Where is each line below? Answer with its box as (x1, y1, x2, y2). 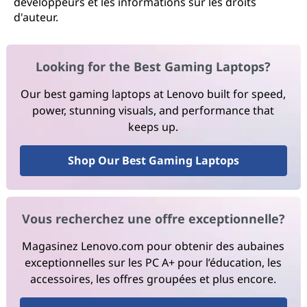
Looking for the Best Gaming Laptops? (36, 58, 271, 75)
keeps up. (128, 119, 179, 135)
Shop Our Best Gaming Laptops (67, 153, 239, 169)
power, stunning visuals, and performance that (32, 103, 275, 119)
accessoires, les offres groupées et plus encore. (30, 271, 277, 287)
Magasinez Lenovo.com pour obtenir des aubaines (22, 238, 285, 254)
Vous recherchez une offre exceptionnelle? (21, 210, 285, 228)
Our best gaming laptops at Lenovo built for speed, (21, 86, 286, 102)
